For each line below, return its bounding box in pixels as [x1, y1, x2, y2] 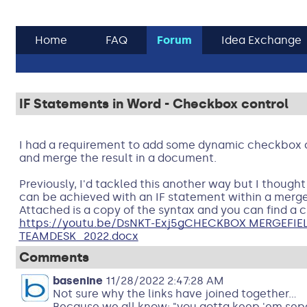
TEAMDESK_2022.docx [19, 230, 138, 243]
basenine [52, 274, 103, 287]
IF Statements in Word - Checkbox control [19, 96, 288, 112]
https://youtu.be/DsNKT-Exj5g [19, 217, 184, 230]
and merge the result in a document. [19, 151, 217, 164]
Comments [19, 249, 89, 265]
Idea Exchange [221, 34, 302, 47]
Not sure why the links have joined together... [52, 287, 297, 300]
